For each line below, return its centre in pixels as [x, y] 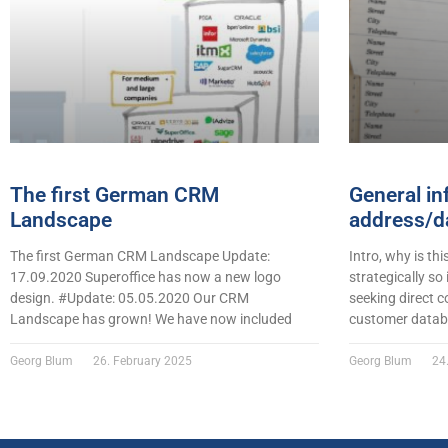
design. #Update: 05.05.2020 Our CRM [129, 298]
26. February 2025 [141, 361]
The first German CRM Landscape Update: [140, 256]
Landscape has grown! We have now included [151, 319]
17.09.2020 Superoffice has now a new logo [145, 277]
